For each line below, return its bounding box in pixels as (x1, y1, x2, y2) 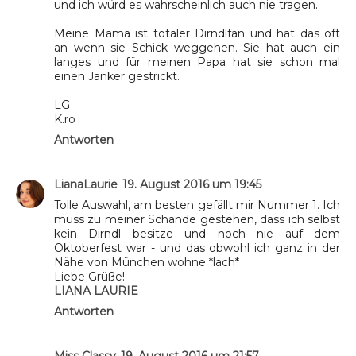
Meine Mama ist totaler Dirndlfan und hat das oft (54, 25, 340, 41)
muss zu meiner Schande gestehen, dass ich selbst (54, 211, 340, 226)
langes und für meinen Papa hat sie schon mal (54, 54, 340, 69)
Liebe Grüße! (54, 269, 125, 284)
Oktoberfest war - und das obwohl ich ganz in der (54, 240, 340, 255)
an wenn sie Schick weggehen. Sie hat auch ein (54, 40, 340, 55)
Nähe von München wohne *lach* (54, 254, 239, 269)
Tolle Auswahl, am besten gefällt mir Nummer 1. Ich (54, 197, 340, 212)
